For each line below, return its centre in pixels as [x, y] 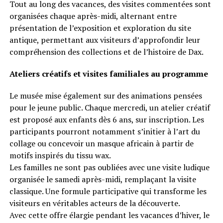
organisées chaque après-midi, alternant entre [93, 16]
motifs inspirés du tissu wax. [60, 155]
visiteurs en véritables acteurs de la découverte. [95, 203]
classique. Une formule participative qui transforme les [108, 191]
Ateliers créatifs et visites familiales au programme [109, 74]
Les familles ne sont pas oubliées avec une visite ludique [109, 167]
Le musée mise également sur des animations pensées [106, 96]
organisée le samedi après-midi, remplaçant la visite [103, 179]
